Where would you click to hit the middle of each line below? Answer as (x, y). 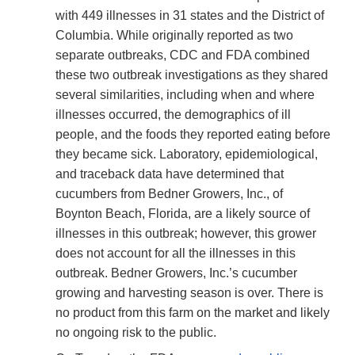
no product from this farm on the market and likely (193, 313)
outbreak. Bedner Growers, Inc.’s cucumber (176, 273)
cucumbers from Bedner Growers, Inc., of (169, 194)
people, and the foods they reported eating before (193, 135)
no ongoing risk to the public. (137, 333)
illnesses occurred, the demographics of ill (173, 115)
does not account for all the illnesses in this (176, 254)
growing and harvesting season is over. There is (189, 293)
